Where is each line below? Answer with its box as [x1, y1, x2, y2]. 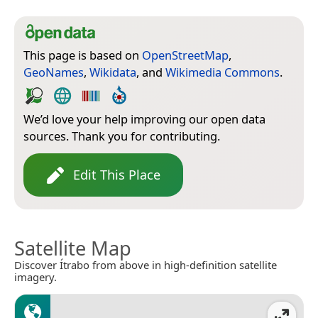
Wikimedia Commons [165, 64, 280, 81]
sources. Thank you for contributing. [23, 128, 220, 145]
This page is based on [23, 47, 142, 64]
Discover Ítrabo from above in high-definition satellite [14, 258, 277, 273]
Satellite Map [14, 235, 131, 262]
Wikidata [89, 64, 136, 81]
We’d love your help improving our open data [23, 111, 265, 128]
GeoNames [23, 64, 84, 81]
